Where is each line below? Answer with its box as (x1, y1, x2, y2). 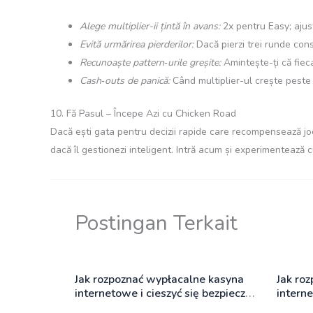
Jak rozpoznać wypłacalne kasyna (75, 271, 244, 287)
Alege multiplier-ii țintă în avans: (80, 19, 220, 33)
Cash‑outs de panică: (80, 73, 170, 87)
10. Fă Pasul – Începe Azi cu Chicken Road (50, 106, 236, 120)
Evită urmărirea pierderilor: (80, 37, 194, 51)
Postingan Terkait (75, 208, 238, 238)
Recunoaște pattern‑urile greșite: (80, 55, 221, 69)
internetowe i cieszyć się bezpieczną (75, 285, 258, 301)
